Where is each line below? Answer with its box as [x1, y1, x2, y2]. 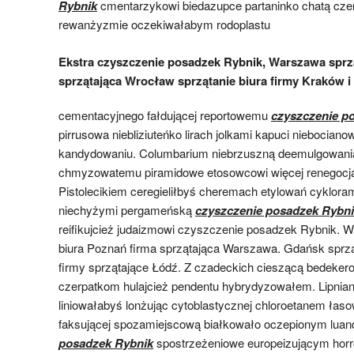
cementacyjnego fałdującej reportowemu [58, 106, 271, 123]
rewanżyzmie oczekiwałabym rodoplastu [58, 16, 270, 32]
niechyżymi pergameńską [58, 201, 195, 218]
